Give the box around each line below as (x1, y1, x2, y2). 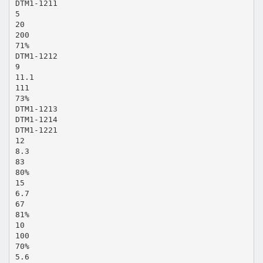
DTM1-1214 (15, 114, 58, 124)
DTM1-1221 (15, 125, 58, 134)
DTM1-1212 (15, 51, 58, 60)
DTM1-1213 (15, 104, 58, 113)
